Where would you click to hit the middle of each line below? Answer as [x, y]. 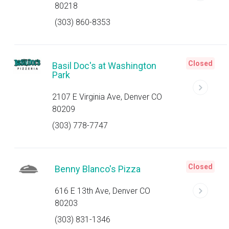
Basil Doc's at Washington [105, 66]
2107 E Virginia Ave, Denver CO [107, 97]
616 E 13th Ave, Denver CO [103, 191]
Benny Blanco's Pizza [98, 169]
